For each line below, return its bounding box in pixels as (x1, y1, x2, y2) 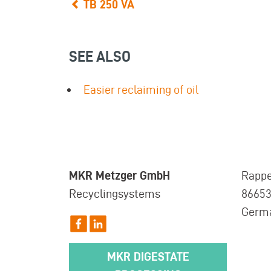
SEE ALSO (69, 48, 131, 65)
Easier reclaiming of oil (83, 82, 198, 96)
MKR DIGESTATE (106, 250, 189, 264)
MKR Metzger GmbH (69, 168, 170, 182)
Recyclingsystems (69, 186, 160, 200)
